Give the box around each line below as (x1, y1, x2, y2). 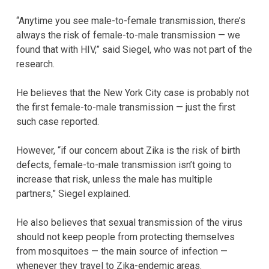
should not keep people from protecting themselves (16, 231, 235, 243)
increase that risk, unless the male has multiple (16, 173, 213, 185)
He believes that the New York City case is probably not (16, 86, 249, 98)
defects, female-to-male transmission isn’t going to (16, 159, 232, 171)
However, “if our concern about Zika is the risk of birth (16, 144, 240, 156)
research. (16, 58, 55, 70)
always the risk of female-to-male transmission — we (16, 29, 240, 41)
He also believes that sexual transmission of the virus (16, 216, 243, 228)
